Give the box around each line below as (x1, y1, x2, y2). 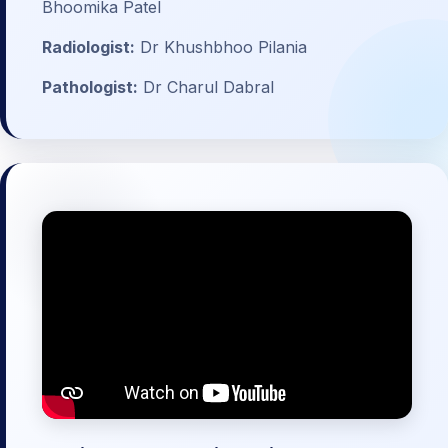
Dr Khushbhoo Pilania (135, 37, 307, 58)
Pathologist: (42, 77, 138, 98)
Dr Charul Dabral (138, 77, 274, 98)
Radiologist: (42, 37, 135, 58)
